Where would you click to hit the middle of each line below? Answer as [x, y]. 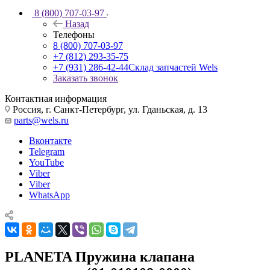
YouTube [46, 162]
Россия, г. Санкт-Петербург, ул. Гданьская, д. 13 [109, 109]
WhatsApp [49, 195]
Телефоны [74, 34]
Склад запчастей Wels [173, 67]
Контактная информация [56, 98]
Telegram [47, 151]
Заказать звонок [86, 78]
